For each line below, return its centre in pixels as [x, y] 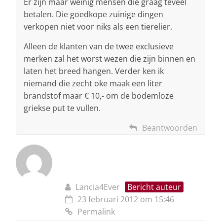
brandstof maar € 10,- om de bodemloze [99, 96]
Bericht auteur [154, 187]
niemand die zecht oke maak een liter [93, 84]
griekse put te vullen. [62, 108]
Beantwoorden [170, 128]
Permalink [96, 212]
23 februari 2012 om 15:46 [126, 200]
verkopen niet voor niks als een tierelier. [98, 27]
